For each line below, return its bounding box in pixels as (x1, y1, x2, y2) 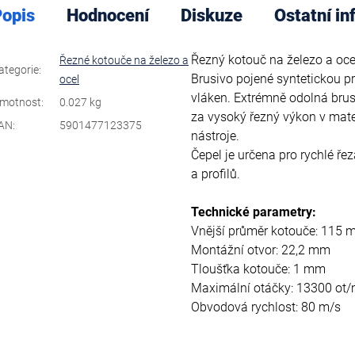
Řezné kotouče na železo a (59, 54, 189, 67)
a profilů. (190, 166, 240, 182)
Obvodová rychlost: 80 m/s (190, 300, 341, 315)
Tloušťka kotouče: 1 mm (190, 261, 326, 277)
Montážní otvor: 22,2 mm (190, 242, 330, 258)
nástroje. (190, 128, 239, 144)
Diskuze (181, 6, 242, 26)
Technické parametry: (190, 204, 316, 220)
